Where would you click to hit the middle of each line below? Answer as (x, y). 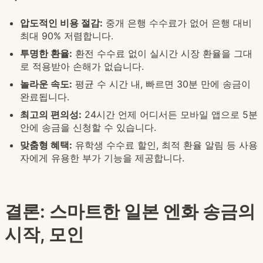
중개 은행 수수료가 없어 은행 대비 (177, 23)
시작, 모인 (44, 235)
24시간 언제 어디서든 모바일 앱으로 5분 (170, 115)
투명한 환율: (46, 54)
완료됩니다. (45, 97)
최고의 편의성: (51, 115)
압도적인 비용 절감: (61, 23)
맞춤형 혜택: (46, 145)
